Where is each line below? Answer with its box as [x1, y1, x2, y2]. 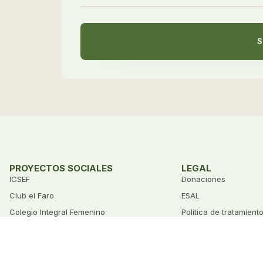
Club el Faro [9, 190, 54, 200]
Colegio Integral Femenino [9, 207, 105, 217]
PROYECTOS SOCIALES [9, 162, 113, 174]
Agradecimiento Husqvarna [9, 223, 110, 233]
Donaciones [181, 174, 226, 184]
